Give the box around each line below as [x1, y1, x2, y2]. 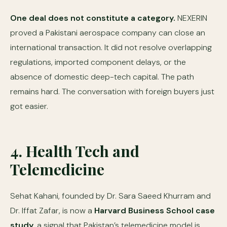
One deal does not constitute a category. [10, 13, 175, 23]
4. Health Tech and [10, 141, 139, 161]
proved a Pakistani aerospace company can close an [10, 27, 205, 38]
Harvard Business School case [94, 205, 215, 216]
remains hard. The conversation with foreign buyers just [10, 86, 214, 97]
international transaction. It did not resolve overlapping [10, 42, 212, 53]
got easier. [10, 101, 48, 111]
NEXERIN [175, 13, 207, 23]
